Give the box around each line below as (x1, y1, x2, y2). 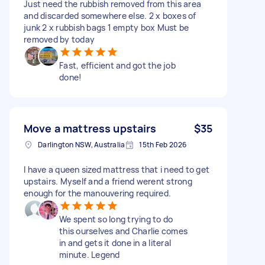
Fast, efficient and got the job (59, 59, 176, 71)
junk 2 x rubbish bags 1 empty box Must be (24, 21, 189, 33)
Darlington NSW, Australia (38, 139, 125, 150)
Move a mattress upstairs (24, 121, 157, 135)
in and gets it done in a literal (59, 237, 171, 248)
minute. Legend (59, 248, 120, 260)
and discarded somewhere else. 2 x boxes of (24, 9, 196, 21)
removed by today (24, 33, 95, 45)
